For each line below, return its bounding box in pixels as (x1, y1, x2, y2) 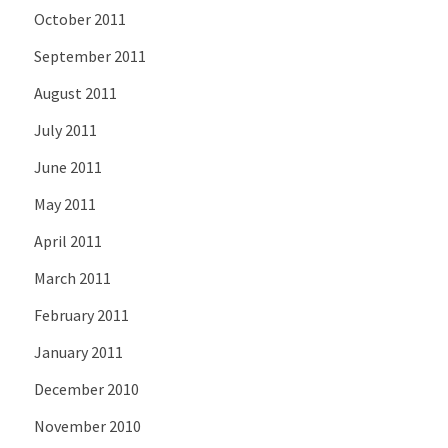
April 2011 (33, 231, 102, 252)
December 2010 (33, 379, 139, 400)
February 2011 (33, 305, 129, 326)
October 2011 (33, 9, 126, 30)
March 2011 (33, 268, 111, 289)
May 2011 (33, 194, 96, 215)
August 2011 (33, 83, 117, 104)
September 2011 (33, 46, 146, 67)
